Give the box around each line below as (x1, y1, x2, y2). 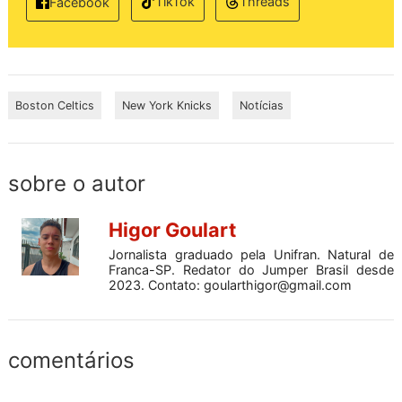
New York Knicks (122, 99, 212, 113)
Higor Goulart (109, 218, 236, 242)
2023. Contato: (109, 277, 204, 293)
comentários (8, 347, 135, 374)
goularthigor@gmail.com (204, 277, 352, 293)
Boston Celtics (15, 99, 94, 113)
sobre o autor (8, 170, 145, 197)
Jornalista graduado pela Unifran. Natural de (109, 247, 394, 263)
